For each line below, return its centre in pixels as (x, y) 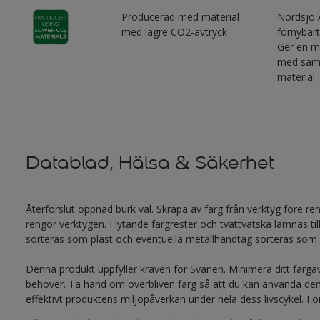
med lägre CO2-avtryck (175, 32)
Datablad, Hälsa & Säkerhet (150, 162)
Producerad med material (181, 17)
